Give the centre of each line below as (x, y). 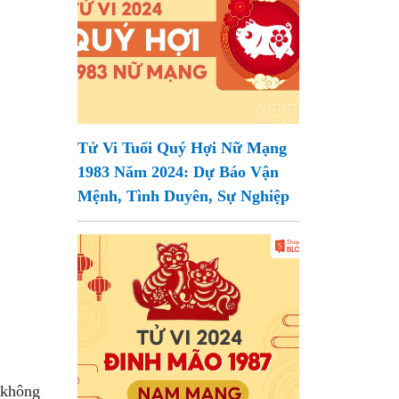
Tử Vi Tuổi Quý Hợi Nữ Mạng (183, 148)
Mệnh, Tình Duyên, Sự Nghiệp (184, 196)
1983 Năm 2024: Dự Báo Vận (179, 172)
